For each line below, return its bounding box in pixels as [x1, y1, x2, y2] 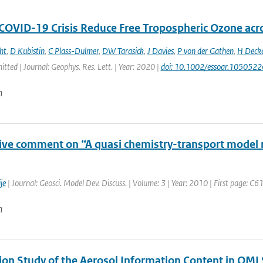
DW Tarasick [102, 45, 144, 56]
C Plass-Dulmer [48, 45, 99, 56]
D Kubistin [9, 45, 45, 56]
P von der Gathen [177, 45, 234, 56]
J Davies [147, 45, 174, 56]
